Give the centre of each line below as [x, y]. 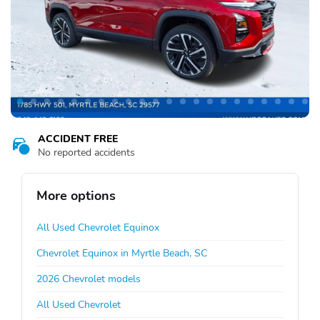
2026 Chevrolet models [89, 279]
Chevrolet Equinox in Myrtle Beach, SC [122, 253]
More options [76, 195]
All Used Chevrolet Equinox [98, 227]
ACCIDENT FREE [78, 139]
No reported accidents [86, 152]
